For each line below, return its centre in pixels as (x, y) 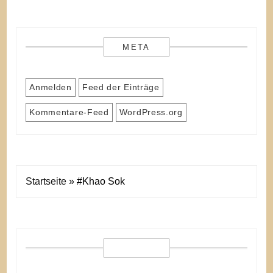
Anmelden (51, 87)
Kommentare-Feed (69, 112)
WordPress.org (151, 112)
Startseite (46, 181)
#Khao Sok (101, 181)
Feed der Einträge (121, 87)
